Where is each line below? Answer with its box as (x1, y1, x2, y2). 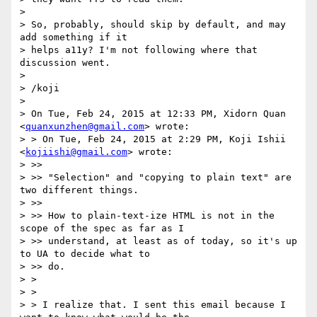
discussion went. (20, 57, 110, 69)
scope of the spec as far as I (20, 223, 184, 234)
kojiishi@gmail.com (25, 146, 127, 158)
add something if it (20, 32, 127, 43)
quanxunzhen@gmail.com (25, 121, 144, 132)
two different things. (20, 185, 139, 196)
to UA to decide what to (20, 248, 150, 260)
